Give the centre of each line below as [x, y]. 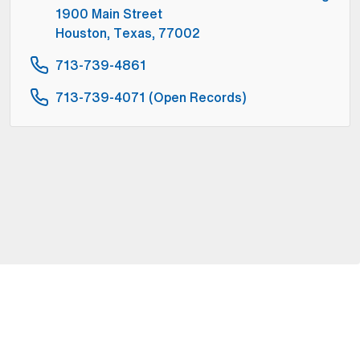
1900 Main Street [109, 14]
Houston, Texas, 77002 [128, 33]
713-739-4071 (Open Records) [151, 97]
